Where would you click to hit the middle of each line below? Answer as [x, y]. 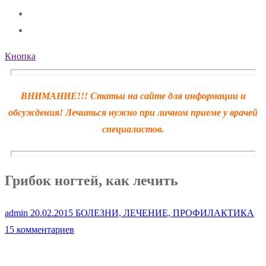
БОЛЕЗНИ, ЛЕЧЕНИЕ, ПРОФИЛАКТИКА [164, 213]
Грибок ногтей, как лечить [91, 181]
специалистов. [133, 129]
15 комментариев [39, 230]
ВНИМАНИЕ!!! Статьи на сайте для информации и [133, 96]
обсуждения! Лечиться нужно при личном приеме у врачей [133, 113]
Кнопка [20, 56]
